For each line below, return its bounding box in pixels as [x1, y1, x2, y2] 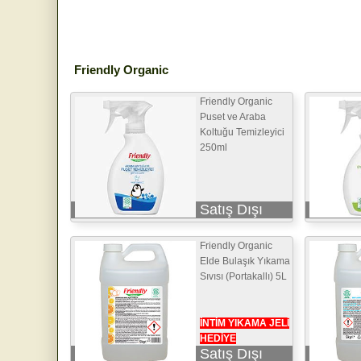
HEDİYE [200, 332, 236, 344]
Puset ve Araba [200, 110, 266, 122]
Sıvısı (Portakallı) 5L [200, 270, 287, 282]
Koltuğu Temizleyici [200, 126, 284, 138]
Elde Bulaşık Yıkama [200, 255, 290, 267]
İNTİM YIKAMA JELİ [200, 317, 289, 329]
